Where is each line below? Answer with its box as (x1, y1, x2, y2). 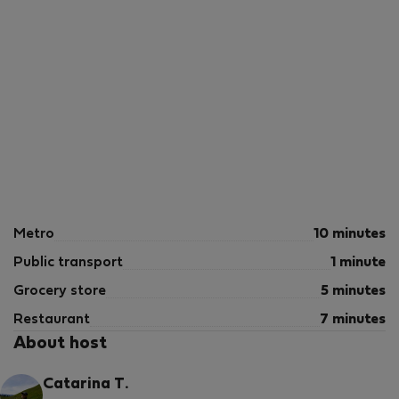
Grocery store (13, 285, 106, 297)
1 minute (330, 256, 386, 269)
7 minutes (320, 313, 386, 326)
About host (13, 336, 107, 352)
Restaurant (13, 313, 90, 326)
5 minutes (321, 285, 386, 297)
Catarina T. (43, 378, 128, 392)
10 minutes (313, 228, 386, 240)
